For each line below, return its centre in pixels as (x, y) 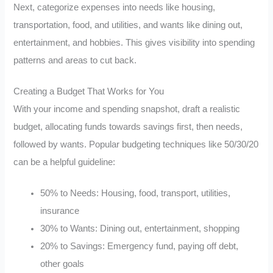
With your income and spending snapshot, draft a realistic (127, 109)
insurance (60, 211)
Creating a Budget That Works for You (89, 92)
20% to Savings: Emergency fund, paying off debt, (140, 246)
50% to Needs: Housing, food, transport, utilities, (136, 193)
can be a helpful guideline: (65, 162)
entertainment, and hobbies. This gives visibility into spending (134, 43)
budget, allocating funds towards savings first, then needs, (128, 127)
